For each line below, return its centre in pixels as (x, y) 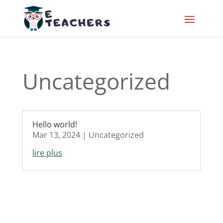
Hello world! (55, 124)
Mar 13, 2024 (56, 135)
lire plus (47, 153)
